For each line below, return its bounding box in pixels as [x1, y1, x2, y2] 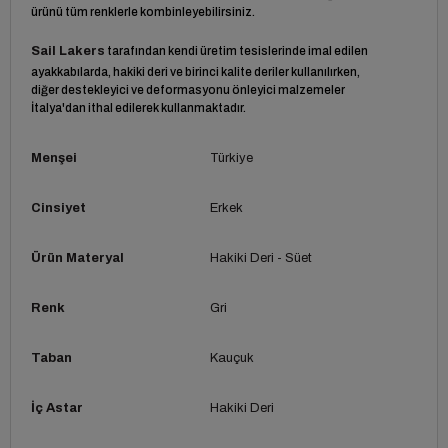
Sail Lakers [31, 43, 105, 58]
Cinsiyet [31, 200, 86, 215]
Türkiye [209, 150, 253, 165]
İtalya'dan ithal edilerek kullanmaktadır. [31, 100, 246, 115]
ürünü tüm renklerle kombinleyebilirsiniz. [31, 4, 255, 19]
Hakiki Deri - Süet [209, 250, 312, 265]
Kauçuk [209, 350, 254, 365]
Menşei [31, 150, 77, 165]
